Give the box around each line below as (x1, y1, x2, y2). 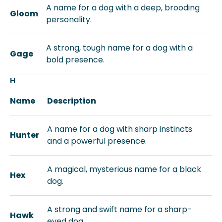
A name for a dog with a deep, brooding (46, 2, 200, 13)
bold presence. (46, 54, 105, 65)
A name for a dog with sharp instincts (47, 123, 192, 135)
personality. (46, 14, 92, 25)
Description (47, 95, 96, 107)
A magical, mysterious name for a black (47, 164, 201, 175)
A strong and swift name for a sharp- (47, 204, 192, 215)
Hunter (10, 129, 39, 141)
